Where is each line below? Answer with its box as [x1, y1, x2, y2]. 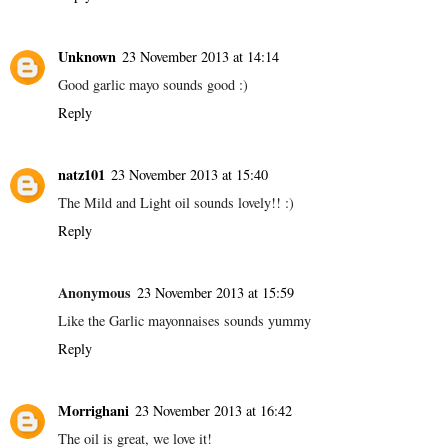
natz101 [58, 163, 105, 185]
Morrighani [58, 399, 129, 421]
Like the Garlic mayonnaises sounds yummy [58, 310, 311, 330]
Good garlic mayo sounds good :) [58, 74, 248, 94]
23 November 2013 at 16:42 [135, 400, 292, 420]
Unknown [58, 45, 116, 67]
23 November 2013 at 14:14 [122, 46, 279, 66]
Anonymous [58, 281, 131, 303]
